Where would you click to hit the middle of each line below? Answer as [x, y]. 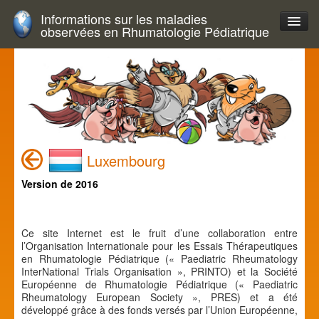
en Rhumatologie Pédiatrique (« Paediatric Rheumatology [159, 258]
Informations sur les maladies [124, 19]
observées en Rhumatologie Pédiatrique [155, 31]
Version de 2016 [60, 183]
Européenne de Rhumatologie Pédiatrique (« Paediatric [159, 284]
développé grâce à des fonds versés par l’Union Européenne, [159, 309]
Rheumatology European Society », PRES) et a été [159, 297]
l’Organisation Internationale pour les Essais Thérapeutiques [159, 245]
